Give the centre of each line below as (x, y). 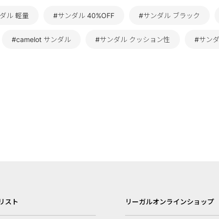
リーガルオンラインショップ (170, 202)
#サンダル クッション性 (133, 40)
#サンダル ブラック (169, 16)
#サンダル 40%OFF (84, 16)
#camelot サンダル (41, 40)
